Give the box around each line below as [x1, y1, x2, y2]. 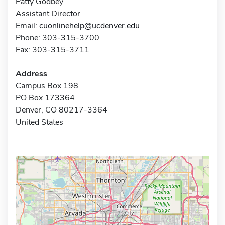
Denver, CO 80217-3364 [16, 104, 107, 116]
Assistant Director [16, 8, 80, 19]
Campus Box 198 [16, 80, 78, 91]
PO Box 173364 [16, 92, 75, 103]
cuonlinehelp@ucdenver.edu [39, 20, 140, 31]
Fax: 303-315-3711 [16, 44, 89, 55]
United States [16, 116, 63, 128]
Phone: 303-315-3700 [16, 32, 99, 43]
